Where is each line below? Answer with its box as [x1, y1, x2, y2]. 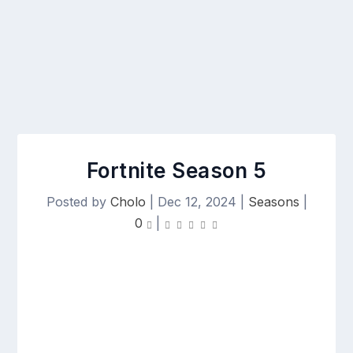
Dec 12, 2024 [157, 194, 236, 210]
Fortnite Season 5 [86, 158, 267, 183]
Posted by [46, 194, 110, 210]
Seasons [247, 194, 299, 210]
